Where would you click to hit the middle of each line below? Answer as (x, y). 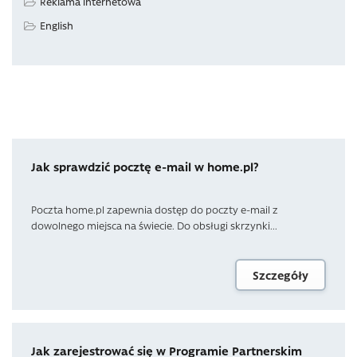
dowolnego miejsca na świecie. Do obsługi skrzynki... (154, 225)
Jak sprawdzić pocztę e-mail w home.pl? (145, 166)
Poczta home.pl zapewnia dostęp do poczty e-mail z (155, 209)
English (57, 25)
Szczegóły (280, 275)
